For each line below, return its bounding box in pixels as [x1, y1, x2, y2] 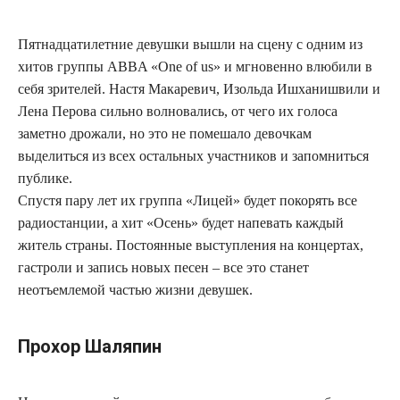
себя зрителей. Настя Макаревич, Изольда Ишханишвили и [18, 81, 380, 97]
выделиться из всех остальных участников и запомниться [18, 148, 369, 164]
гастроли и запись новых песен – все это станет [18, 260, 309, 276]
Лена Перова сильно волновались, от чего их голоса [18, 104, 337, 120]
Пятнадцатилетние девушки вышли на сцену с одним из [18, 37, 362, 53]
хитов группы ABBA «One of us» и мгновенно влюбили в [18, 59, 372, 75]
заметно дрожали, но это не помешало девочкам [18, 126, 312, 142]
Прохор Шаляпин [18, 336, 162, 358]
